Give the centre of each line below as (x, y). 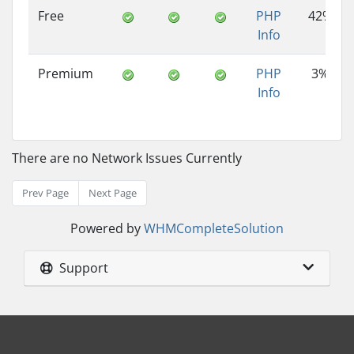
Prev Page (45, 193)
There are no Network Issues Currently (127, 158)
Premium (66, 73)
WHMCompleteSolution (214, 228)
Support (81, 268)
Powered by (107, 228)
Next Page (113, 193)
